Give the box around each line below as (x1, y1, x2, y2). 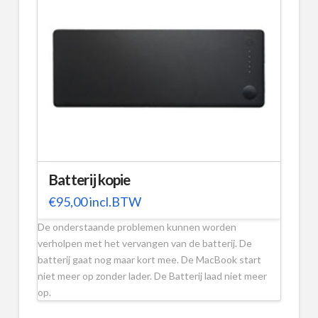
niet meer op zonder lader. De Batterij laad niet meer (37, 269, 267, 282)
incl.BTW (87, 193, 141, 209)
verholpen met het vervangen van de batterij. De (37, 236, 252, 249)
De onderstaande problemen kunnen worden (37, 220, 236, 233)
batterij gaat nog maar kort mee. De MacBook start (37, 253, 261, 265)
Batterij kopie (48, 171, 131, 189)
